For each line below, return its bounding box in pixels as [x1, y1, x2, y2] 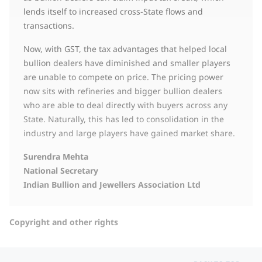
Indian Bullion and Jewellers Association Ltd [23, 178, 201, 190]
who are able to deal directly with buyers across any [23, 99, 227, 111]
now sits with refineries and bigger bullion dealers [23, 85, 222, 96]
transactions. [23, 19, 74, 31]
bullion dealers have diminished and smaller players [23, 57, 230, 68]
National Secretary [23, 164, 98, 176]
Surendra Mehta [23, 150, 88, 162]
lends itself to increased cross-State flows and [23, 5, 203, 17]
